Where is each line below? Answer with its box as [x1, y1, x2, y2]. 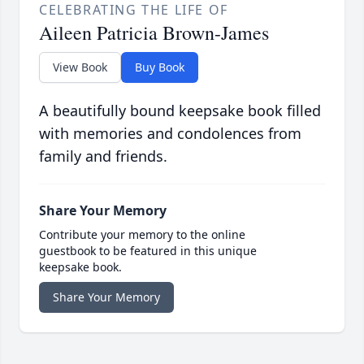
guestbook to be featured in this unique [39, 243, 257, 259]
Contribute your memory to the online [39, 227, 245, 243]
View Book [53, 59, 107, 76]
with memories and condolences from [39, 123, 301, 144]
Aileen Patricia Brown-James [39, 19, 269, 46]
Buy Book [135, 59, 184, 76]
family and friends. [39, 146, 167, 167]
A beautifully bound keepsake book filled [39, 101, 321, 121]
